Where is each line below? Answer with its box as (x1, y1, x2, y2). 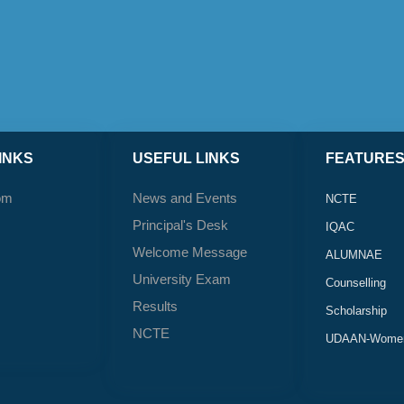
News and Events (132, 190, 237, 207)
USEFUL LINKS (132, 151, 240, 167)
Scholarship (326, 304, 388, 318)
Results (132, 298, 178, 315)
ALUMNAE (326, 248, 383, 262)
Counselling (326, 276, 387, 290)
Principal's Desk (132, 217, 228, 234)
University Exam (132, 271, 231, 288)
